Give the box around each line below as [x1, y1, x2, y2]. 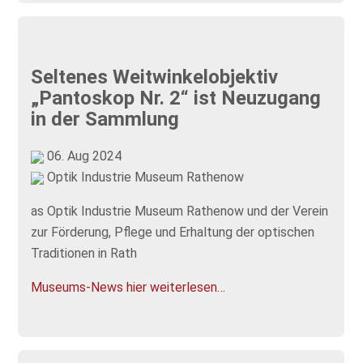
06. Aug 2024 [44, 147, 122, 164]
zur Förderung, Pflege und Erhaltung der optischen [31, 224, 315, 240]
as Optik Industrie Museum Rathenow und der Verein [31, 203, 329, 219]
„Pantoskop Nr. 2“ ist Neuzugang [31, 87, 322, 110]
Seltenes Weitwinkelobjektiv [31, 66, 279, 89]
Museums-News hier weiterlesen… [31, 279, 226, 295]
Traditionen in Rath [31, 245, 138, 261]
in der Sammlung [31, 108, 180, 131]
